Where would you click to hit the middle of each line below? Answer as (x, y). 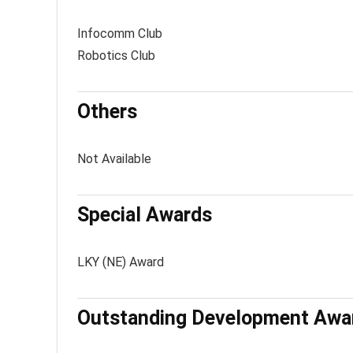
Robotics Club (116, 56)
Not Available (114, 159)
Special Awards (145, 215)
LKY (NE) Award (121, 262)
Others (107, 111)
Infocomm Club (120, 33)
